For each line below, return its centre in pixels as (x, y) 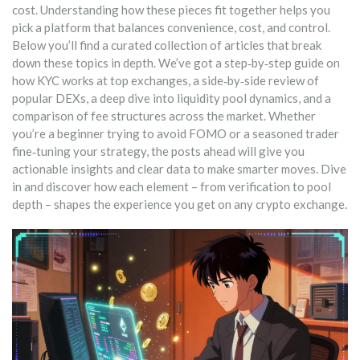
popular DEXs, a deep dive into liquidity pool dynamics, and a (172, 98)
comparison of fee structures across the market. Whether (164, 116)
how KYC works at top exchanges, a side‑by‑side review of (166, 80)
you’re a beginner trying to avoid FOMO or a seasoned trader (176, 133)
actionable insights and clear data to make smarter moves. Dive (179, 169)
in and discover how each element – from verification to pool (172, 186)
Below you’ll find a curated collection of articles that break (167, 45)
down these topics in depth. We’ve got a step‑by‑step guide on (176, 63)
